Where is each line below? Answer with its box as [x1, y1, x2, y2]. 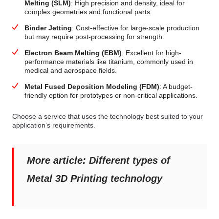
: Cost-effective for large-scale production [71, 23, 199, 32]
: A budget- [159, 82, 193, 90]
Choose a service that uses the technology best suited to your [12, 112, 203, 120]
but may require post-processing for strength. [24, 32, 164, 41]
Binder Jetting [24, 23, 72, 32]
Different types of [88, 154, 170, 166]
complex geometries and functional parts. [24, 7, 152, 16]
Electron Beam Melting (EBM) [24, 48, 122, 57]
